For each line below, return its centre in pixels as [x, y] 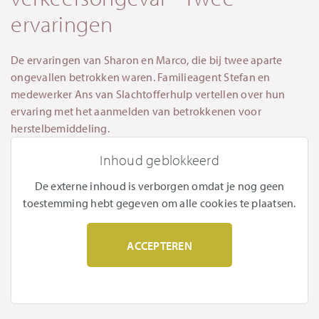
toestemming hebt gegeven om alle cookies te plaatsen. [159, 203]
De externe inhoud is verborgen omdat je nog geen [159, 186]
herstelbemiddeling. [61, 129]
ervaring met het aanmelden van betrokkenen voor [136, 111]
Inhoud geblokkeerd [159, 160]
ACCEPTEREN [159, 246]
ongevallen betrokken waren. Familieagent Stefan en [141, 77]
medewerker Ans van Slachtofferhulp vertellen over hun [148, 94]
